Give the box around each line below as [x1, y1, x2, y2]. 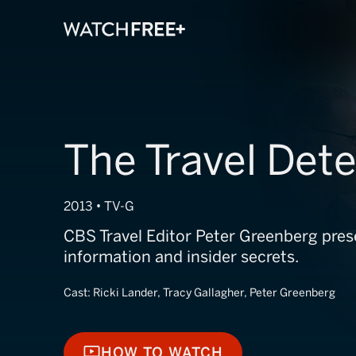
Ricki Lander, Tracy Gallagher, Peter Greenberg [93, 286, 335, 300]
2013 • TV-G [64, 199, 134, 214]
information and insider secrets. [64, 247, 299, 266]
